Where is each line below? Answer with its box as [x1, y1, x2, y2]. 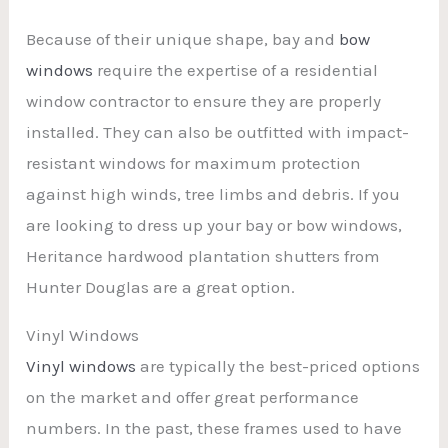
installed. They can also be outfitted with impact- [26, 121, 410, 142]
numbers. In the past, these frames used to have [26, 417, 403, 438]
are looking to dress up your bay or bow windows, [26, 214, 403, 235]
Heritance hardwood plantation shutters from [26, 245, 381, 266]
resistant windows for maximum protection [26, 152, 362, 173]
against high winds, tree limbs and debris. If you [26, 183, 401, 204]
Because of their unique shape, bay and [26, 28, 340, 49]
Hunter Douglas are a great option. [26, 276, 296, 297]
